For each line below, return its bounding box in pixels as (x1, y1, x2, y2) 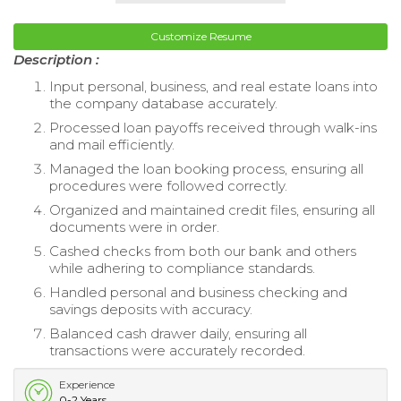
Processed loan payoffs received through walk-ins (49, 118, 377, 136)
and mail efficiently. (49, 135, 175, 153)
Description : (13, 50, 99, 68)
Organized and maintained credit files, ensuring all (49, 200, 375, 218)
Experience (59, 377, 115, 391)
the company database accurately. (49, 94, 277, 112)
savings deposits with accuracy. (49, 300, 252, 318)
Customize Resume (149, 29, 252, 43)
